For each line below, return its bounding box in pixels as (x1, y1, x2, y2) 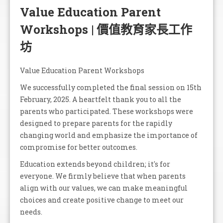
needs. (20, 207, 42, 217)
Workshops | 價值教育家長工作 (20, 21, 192, 37)
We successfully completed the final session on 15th (20, 82, 202, 92)
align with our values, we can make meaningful (20, 183, 188, 193)
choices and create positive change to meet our (20, 195, 184, 205)
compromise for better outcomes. (20, 142, 137, 152)
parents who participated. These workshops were (20, 106, 193, 116)
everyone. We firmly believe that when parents (20, 171, 186, 181)
